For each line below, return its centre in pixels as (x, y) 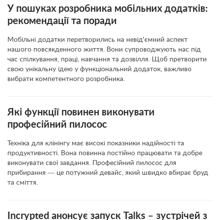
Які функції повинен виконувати (81, 112)
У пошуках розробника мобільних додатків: (108, 9)
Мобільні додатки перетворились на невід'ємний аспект (97, 40)
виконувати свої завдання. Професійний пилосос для (92, 163)
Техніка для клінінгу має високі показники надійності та (96, 143)
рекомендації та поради (62, 21)
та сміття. (23, 183)
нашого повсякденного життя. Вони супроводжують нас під (104, 50)
